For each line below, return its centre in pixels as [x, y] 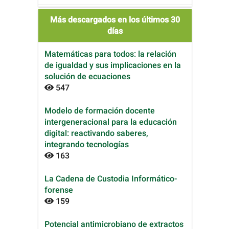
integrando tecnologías [87, 144]
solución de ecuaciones [87, 76]
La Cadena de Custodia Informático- [111, 179]
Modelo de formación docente [100, 111]
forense [59, 190]
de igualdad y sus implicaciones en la [113, 65]
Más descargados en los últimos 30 [115, 20]
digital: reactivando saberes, [96, 133]
